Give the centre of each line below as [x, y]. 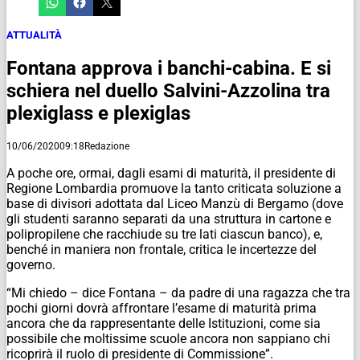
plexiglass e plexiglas [98, 113]
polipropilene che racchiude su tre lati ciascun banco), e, [164, 234]
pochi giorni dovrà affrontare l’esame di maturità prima [162, 308]
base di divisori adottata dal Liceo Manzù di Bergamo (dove [175, 203]
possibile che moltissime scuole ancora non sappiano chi [168, 338]
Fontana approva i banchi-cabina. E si [169, 68]
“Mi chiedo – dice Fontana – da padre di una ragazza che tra [178, 292]
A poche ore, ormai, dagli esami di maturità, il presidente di [171, 173]
